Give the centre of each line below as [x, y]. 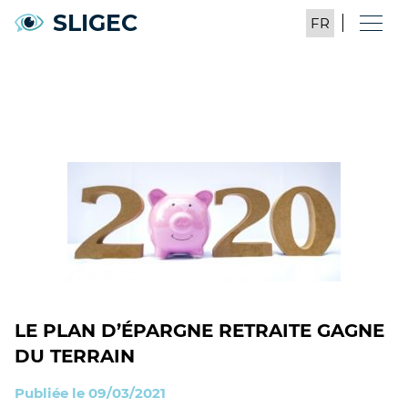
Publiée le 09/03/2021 [90, 393]
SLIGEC [95, 22]
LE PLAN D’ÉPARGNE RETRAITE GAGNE [199, 331]
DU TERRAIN [75, 356]
